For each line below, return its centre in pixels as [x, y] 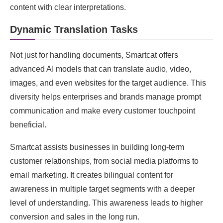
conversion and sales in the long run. [75, 217]
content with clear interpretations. [68, 7]
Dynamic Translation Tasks [74, 29]
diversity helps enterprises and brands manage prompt [106, 97]
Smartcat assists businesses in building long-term [97, 147]
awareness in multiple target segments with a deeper [103, 189]
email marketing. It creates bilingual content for [92, 175]
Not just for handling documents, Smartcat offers [94, 55]
